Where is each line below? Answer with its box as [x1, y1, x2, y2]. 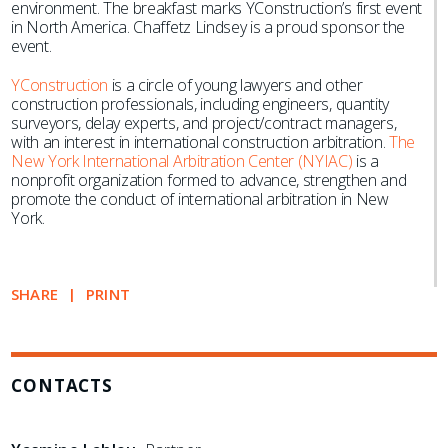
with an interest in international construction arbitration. [11, 131, 386, 153]
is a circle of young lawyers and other [108, 74, 363, 96]
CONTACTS [11, 374, 113, 397]
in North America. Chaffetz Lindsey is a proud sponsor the [11, 16, 405, 38]
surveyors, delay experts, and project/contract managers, [11, 112, 397, 134]
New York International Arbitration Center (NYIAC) [11, 150, 353, 172]
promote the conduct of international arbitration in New [11, 188, 389, 210]
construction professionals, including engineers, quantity [11, 93, 389, 115]
